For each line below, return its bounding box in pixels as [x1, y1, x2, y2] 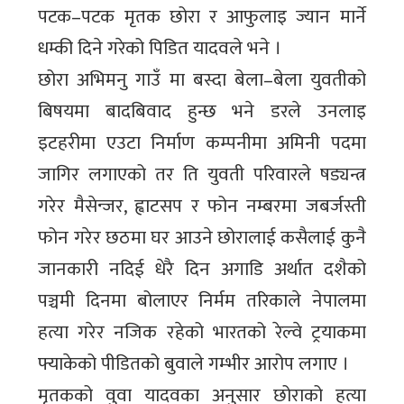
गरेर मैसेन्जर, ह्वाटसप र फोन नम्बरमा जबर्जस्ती [38, 190, 366, 223]
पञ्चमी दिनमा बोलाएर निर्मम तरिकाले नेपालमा [38, 285, 366, 317]
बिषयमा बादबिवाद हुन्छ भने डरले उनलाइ [38, 96, 366, 128]
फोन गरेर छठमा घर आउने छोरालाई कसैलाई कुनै [38, 222, 366, 254]
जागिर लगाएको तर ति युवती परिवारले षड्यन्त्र [38, 159, 366, 191]
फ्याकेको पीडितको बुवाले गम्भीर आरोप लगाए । [38, 348, 350, 381]
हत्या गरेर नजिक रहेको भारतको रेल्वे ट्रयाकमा [38, 317, 366, 349]
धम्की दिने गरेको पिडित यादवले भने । [38, 32, 282, 65]
